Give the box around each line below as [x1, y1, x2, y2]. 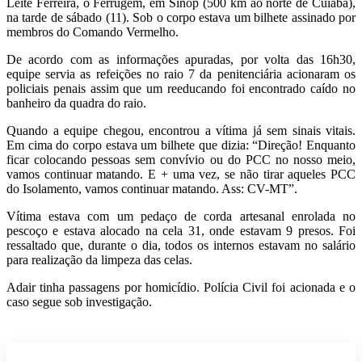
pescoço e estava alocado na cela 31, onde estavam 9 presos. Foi [6, 224, 356, 238]
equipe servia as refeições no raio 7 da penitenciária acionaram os [6, 67, 356, 82]
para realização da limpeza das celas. [6, 253, 192, 267]
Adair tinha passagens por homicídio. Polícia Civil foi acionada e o [6, 280, 356, 295]
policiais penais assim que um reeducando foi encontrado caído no [6, 82, 356, 96]
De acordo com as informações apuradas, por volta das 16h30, [6, 53, 356, 67]
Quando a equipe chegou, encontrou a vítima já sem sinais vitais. [6, 124, 356, 138]
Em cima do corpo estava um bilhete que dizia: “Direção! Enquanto [6, 138, 356, 153]
